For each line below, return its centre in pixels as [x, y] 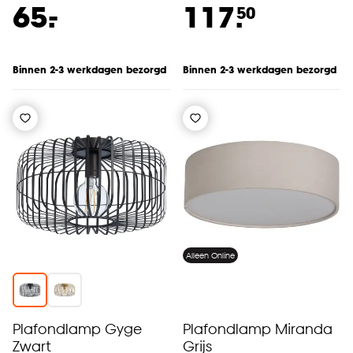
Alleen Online [210, 255]
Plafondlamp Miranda [258, 328]
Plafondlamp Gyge [77, 328]
